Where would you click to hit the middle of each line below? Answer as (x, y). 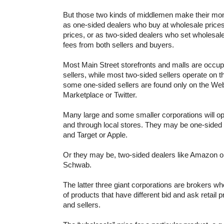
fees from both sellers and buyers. (118, 44)
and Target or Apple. (95, 134)
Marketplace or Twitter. (100, 94)
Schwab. (77, 164)
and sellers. (82, 204)
